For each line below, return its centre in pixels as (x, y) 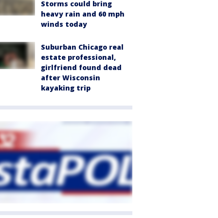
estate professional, (78, 57)
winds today (64, 24)
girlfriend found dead (81, 67)
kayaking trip (66, 88)
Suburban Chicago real (82, 47)
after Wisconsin (71, 78)
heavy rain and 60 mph (83, 14)
